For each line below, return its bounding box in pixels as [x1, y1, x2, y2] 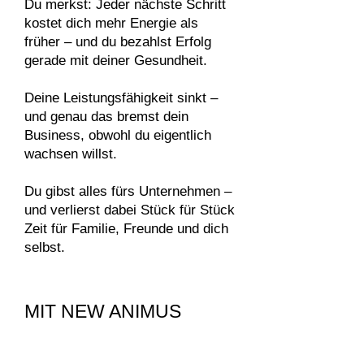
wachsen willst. [24, 146, 117, 162]
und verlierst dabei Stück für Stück [24, 202, 235, 218]
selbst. [24, 240, 65, 255]
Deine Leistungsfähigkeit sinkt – [24, 90, 218, 106]
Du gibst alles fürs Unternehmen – [24, 184, 232, 199]
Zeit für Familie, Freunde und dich [24, 221, 228, 236]
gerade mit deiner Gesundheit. [24, 53, 207, 68]
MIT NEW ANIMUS [24, 301, 181, 322]
